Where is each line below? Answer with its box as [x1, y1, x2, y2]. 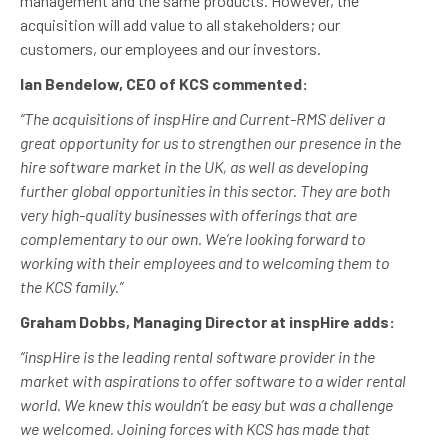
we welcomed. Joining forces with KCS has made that [20, 418, 370, 438]
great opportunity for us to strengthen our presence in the [20, 132, 401, 152]
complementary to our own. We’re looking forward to [20, 228, 365, 248]
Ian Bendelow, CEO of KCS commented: [20, 73, 308, 93]
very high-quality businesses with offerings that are [20, 204, 357, 224]
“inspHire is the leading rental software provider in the [20, 346, 375, 366]
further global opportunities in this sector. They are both [20, 180, 390, 200]
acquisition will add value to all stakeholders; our [20, 14, 340, 34]
